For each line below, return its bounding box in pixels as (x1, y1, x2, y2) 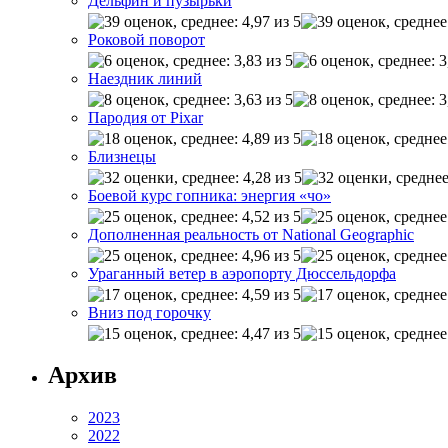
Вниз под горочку (88, 303, 211, 321)
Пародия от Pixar (88, 108, 203, 126)
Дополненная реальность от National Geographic (88, 225, 414, 243)
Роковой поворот (88, 30, 205, 48)
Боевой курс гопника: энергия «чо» (88, 186, 331, 204)
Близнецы (88, 147, 156, 165)
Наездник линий (88, 69, 202, 87)
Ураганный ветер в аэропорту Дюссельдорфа (88, 264, 396, 282)
